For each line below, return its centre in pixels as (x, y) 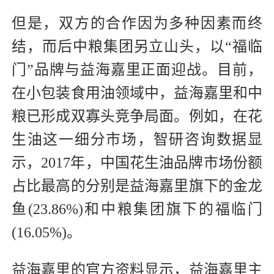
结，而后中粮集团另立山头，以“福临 (137, 47)
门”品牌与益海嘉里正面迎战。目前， (137, 70)
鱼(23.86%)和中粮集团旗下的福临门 (137, 209)
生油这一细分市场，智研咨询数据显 (137, 140)
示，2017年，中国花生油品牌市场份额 (137, 163)
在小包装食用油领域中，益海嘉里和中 (137, 93)
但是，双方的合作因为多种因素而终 (137, 24)
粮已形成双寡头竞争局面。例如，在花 (137, 117)
